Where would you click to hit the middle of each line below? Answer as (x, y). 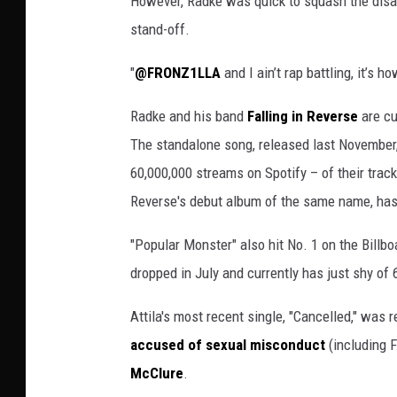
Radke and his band (189, 117)
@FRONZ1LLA (178, 73)
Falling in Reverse (303, 117)
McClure (157, 374)
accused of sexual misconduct (228, 345)
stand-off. (160, 30)
